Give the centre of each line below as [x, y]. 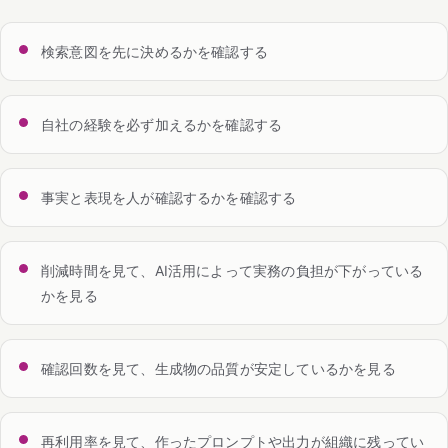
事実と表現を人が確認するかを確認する [169, 197]
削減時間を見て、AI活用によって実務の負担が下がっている [232, 270]
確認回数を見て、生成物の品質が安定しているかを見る [218, 368]
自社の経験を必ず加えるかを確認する [162, 124]
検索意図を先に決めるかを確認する [155, 51]
